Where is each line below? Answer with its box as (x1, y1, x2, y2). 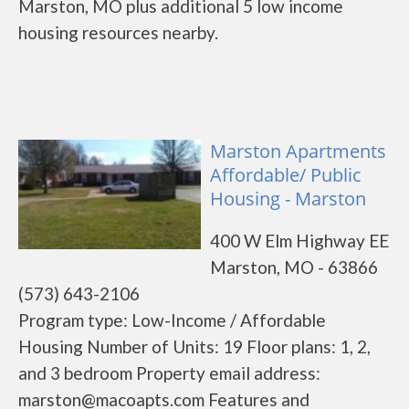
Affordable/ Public (210, 163, 362, 187)
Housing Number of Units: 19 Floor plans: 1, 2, (18, 336, 371, 357)
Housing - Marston (210, 186, 366, 211)
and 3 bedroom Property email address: (18, 362, 320, 383)
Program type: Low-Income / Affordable (18, 309, 326, 330)
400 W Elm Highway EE (210, 230, 389, 251)
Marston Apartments (210, 139, 386, 163)
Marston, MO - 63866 (210, 257, 378, 278)
